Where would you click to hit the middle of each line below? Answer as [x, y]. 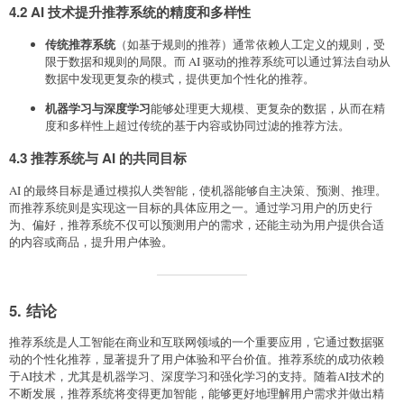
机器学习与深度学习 [98, 108]
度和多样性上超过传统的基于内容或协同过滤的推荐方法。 [197, 126]
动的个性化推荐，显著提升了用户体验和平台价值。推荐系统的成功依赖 [197, 359]
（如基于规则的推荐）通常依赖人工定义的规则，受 [250, 45]
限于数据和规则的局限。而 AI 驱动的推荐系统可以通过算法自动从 [218, 62]
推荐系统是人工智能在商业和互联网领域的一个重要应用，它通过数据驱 [197, 342]
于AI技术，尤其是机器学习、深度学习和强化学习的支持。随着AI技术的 [197, 376]
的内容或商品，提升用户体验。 [91, 241]
